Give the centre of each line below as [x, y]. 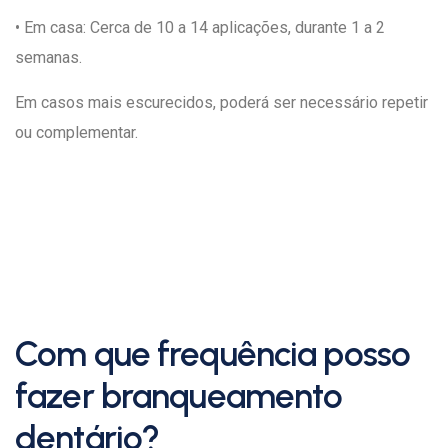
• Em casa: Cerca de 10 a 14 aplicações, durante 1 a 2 [200, 27]
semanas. [48, 57]
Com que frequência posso [212, 354]
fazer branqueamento [179, 396]
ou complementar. [76, 132]
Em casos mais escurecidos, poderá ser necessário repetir [221, 102]
